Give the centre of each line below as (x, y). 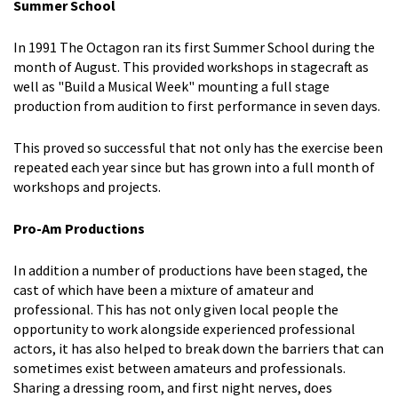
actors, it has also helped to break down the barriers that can (199, 348)
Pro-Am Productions (79, 228)
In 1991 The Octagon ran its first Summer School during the (194, 47)
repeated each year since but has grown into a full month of (194, 167)
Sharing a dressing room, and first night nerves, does (173, 387)
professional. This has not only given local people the (176, 309)
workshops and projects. (87, 186)
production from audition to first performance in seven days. (198, 105)
